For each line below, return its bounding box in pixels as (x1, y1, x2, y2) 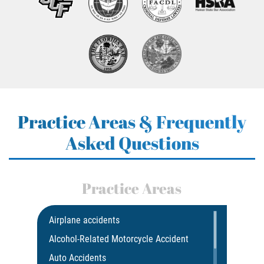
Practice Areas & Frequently (18, 110, 246, 134)
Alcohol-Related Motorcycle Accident (49, 233, 189, 245)
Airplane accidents (49, 214, 120, 226)
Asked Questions (65, 131, 199, 156)
